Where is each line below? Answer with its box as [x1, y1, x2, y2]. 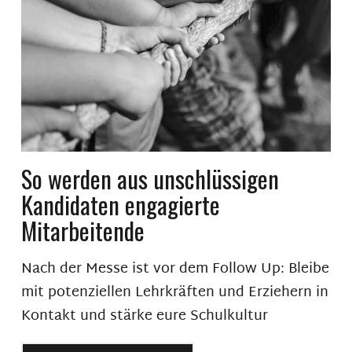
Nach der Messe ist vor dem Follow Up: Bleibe [20, 255, 329, 282]
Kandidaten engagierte [20, 185, 220, 222]
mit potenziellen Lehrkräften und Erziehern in [20, 279, 328, 306]
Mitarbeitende [20, 211, 145, 248]
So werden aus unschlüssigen [20, 159, 279, 196]
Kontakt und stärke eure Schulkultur [20, 302, 268, 329]
